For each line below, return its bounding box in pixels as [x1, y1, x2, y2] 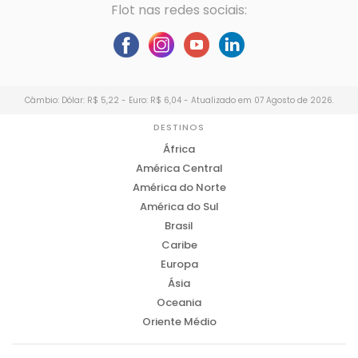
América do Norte [132, 180, 226, 195]
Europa [160, 257, 198, 272]
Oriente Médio [141, 314, 217, 329]
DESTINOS [153, 121, 205, 133]
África [163, 141, 195, 157]
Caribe [161, 237, 197, 253]
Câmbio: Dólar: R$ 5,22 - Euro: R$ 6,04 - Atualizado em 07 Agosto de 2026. [24, 94, 334, 106]
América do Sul [139, 199, 219, 214]
